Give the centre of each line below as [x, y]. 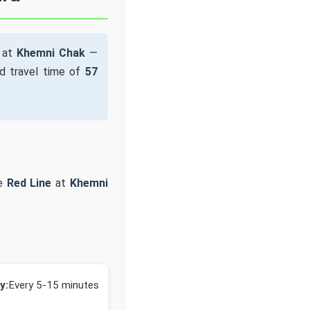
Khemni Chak [51, 53]
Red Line [29, 183]
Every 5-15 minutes [54, 285]
